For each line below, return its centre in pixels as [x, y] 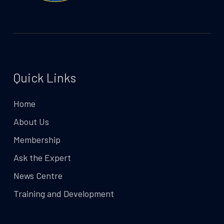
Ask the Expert [42, 157]
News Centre [38, 175]
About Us [31, 121]
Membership [37, 139]
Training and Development [63, 193]
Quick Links [44, 77]
